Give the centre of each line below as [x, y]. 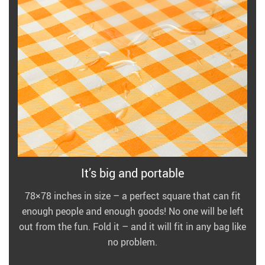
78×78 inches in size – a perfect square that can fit [132, 196]
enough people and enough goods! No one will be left [132, 211]
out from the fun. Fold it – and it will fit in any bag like [132, 227]
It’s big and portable [132, 173]
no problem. [132, 242]
